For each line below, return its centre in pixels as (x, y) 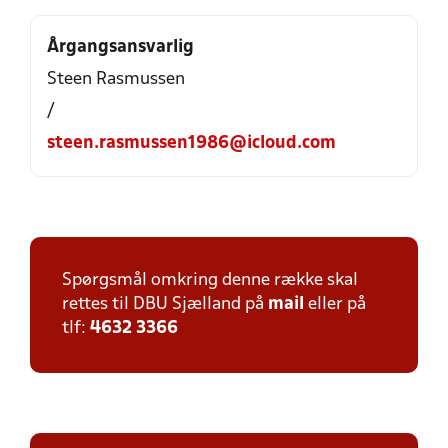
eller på (335, 304)
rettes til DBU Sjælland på (165, 304)
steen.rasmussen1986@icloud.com (191, 143)
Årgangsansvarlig (120, 47)
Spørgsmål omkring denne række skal (210, 280)
